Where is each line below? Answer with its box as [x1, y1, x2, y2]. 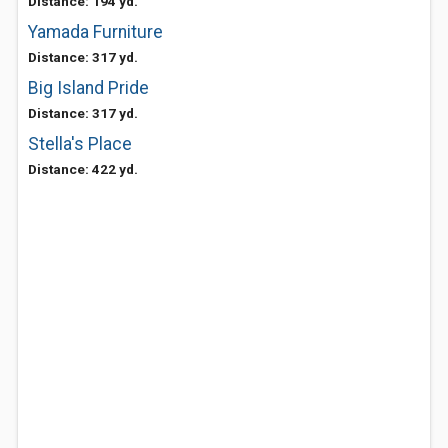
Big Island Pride [28, 78, 149, 98]
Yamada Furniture [28, 22, 163, 42]
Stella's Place [28, 134, 132, 154]
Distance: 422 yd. [28, 161, 138, 177]
